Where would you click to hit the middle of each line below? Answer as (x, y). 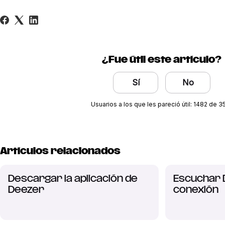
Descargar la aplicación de (73, 179)
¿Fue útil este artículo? (162, 60)
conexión (196, 190)
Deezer (26, 190)
